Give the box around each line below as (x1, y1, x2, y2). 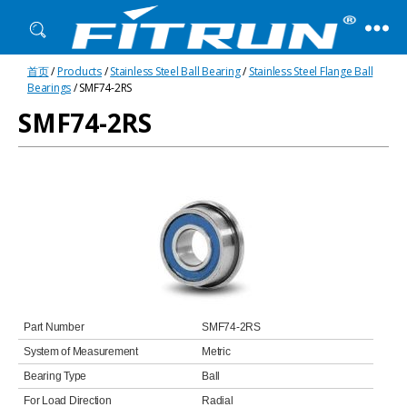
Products (56, 64, 102, 79)
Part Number (24, 321, 84, 333)
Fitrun (65, 53, 108, 73)
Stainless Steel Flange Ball (248, 64, 373, 79)
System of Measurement (24, 345, 138, 358)
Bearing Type (24, 370, 87, 382)
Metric (202, 345, 231, 358)
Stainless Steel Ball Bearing (110, 64, 241, 79)
